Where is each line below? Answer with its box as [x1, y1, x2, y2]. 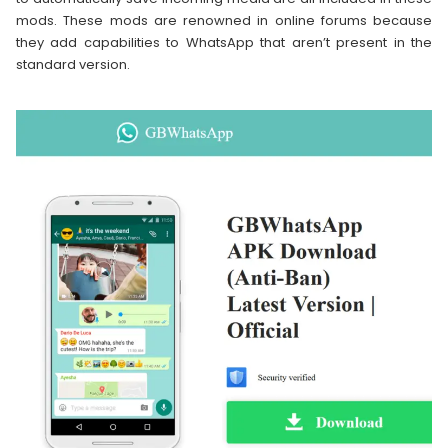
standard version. [16, 55, 130, 75]
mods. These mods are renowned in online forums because [16, 11, 432, 31]
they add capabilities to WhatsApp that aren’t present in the [16, 33, 432, 53]
